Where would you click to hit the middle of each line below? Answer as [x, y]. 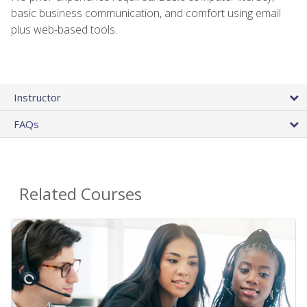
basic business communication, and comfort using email [146, 13]
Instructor [37, 97]
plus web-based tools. [64, 29]
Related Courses [81, 193]
